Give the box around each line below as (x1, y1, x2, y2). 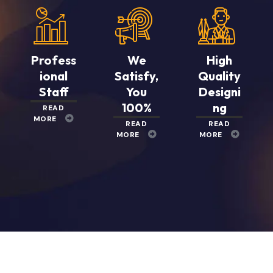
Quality (198, 68, 241, 84)
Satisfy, (115, 68, 158, 84)
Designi (198, 84, 241, 100)
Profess (31, 52, 76, 68)
